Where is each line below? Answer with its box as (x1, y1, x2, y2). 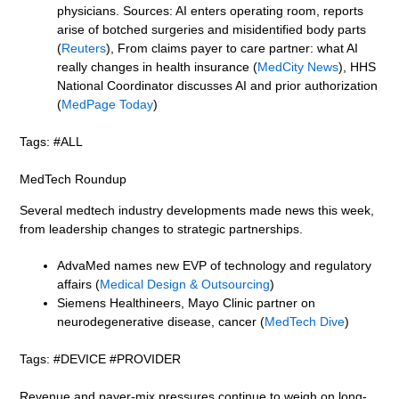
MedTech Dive (265, 313, 346, 329)
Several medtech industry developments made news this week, (20, 202, 375, 217)
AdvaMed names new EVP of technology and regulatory (57, 257, 372, 273)
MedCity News (257, 59, 339, 74)
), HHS (338, 59, 377, 74)
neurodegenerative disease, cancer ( (57, 313, 265, 329)
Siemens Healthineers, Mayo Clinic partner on (57, 295, 316, 310)
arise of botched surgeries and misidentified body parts (57, 21, 367, 37)
